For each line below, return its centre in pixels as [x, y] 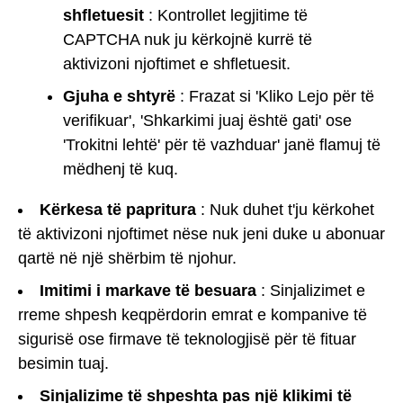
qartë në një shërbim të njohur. [127, 258]
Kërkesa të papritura [118, 209]
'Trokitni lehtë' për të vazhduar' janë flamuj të [222, 144]
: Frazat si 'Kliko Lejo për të [275, 96]
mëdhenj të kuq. [121, 169]
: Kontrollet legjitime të [226, 15]
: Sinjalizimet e [311, 290]
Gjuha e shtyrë [119, 96]
